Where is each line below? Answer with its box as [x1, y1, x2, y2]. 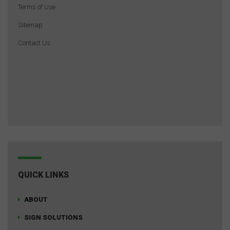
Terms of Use [18, 3, 55, 11]
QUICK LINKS [18, 169, 69, 180]
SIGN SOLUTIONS [24, 213, 83, 221]
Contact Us [18, 39, 50, 47]
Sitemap [18, 21, 43, 29]
